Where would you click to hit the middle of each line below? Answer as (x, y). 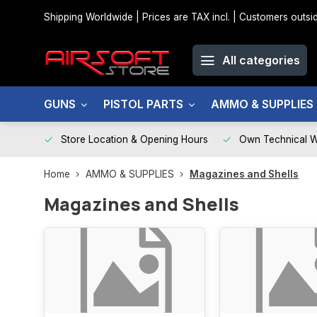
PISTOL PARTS (143, 104)
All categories (261, 60)
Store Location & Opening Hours (134, 139)
